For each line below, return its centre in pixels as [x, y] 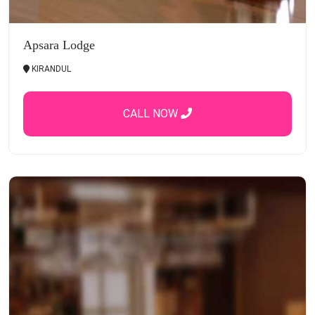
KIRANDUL [50, 69]
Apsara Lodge [59, 45]
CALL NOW [152, 113]
